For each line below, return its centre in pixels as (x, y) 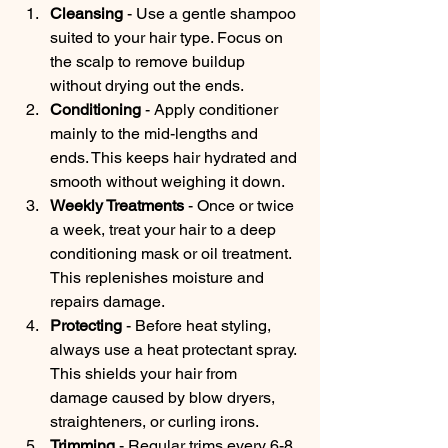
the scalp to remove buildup (149, 61)
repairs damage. (107, 301)
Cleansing (86, 13)
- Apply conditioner (211, 109)
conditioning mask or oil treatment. (172, 253)
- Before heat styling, (198, 325)
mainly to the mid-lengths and (156, 133)
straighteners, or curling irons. (154, 421)
